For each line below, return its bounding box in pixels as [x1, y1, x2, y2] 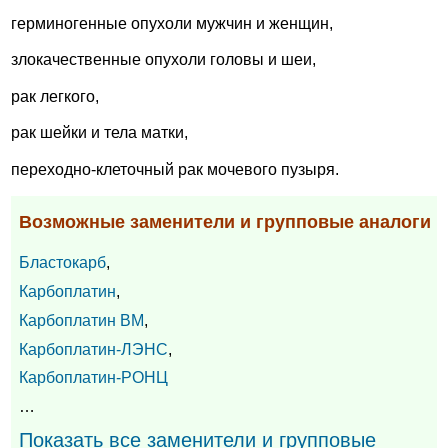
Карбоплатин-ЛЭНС [19, 340, 168, 358]
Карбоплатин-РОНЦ [19, 369, 168, 387]
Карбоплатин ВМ [19, 311, 144, 329]
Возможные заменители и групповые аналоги [19, 212, 431, 233]
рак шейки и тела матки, [11, 124, 188, 142]
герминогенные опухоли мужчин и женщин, [11, 14, 333, 32]
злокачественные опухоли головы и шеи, [11, 51, 316, 69]
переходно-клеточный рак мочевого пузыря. [11, 161, 339, 179]
